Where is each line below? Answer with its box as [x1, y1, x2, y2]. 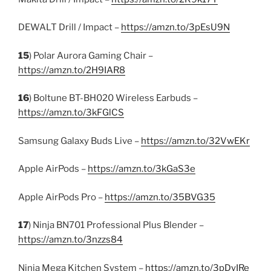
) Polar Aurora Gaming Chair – [29, 50, 153, 61]
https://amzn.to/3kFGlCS [18, 107, 124, 118]
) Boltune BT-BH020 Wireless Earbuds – [29, 93, 198, 103]
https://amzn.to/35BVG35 [105, 191, 215, 203]
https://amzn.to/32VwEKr [141, 135, 250, 146]
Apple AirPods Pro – [18, 191, 105, 203]
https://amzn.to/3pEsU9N [121, 22, 230, 33]
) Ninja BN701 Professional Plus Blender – [28, 220, 204, 230]
